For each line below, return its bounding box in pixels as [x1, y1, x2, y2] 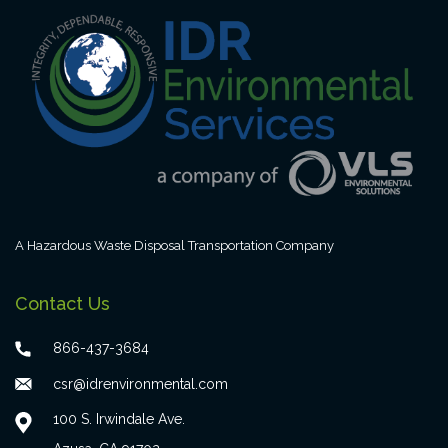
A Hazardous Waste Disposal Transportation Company [15, 238, 334, 254]
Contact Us [15, 293, 110, 315]
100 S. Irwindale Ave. [53, 411, 185, 428]
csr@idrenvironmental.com [53, 376, 228, 393]
